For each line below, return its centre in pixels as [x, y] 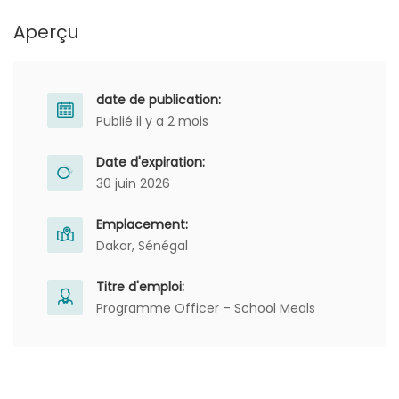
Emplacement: [142, 224]
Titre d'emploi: [140, 287]
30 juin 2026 [133, 183]
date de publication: [159, 100]
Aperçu [46, 32]
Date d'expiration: [151, 162]
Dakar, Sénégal [142, 246]
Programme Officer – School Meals [206, 308]
